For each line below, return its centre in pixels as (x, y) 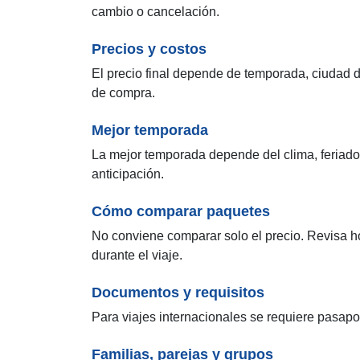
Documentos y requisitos (178, 292)
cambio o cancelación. (155, 11)
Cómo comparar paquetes (181, 211)
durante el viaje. (137, 255)
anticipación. (128, 174)
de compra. (123, 92)
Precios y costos (149, 49)
